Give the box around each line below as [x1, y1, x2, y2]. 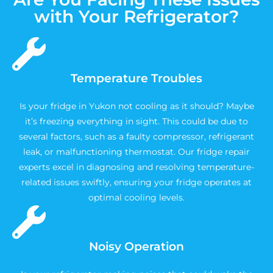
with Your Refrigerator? [34, 6, 239, 27]
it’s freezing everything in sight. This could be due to [25, 116, 248, 127]
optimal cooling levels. [88, 192, 185, 203]
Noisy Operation [89, 239, 184, 253]
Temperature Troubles [71, 71, 202, 85]
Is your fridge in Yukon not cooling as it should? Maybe [19, 101, 254, 112]
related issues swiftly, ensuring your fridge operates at [21, 177, 252, 188]
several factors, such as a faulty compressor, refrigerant [19, 131, 254, 142]
